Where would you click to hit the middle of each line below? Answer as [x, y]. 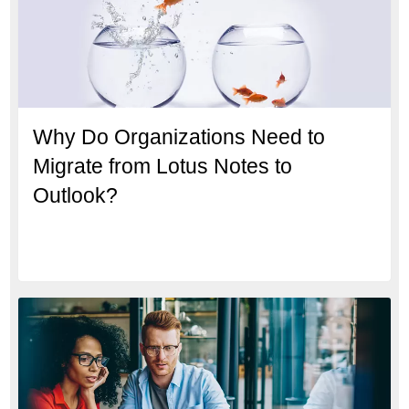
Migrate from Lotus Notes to [163, 166]
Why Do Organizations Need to [179, 136]
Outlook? [76, 195]
